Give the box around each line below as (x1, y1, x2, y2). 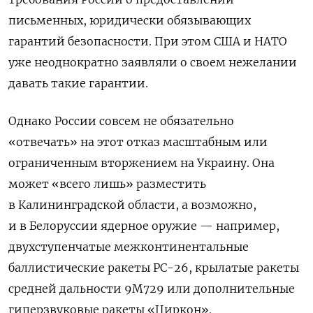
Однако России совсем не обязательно (8, 114, 234, 129)
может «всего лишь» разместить (8, 177, 206, 191)
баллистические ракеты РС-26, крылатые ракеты (8, 261, 299, 275)
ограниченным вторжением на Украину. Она (8, 156, 275, 170)
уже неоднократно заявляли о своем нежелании (8, 55, 297, 70)
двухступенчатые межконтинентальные (8, 240, 249, 254)
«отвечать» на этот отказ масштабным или (8, 135, 268, 150)
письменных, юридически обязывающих (8, 13, 251, 28)
